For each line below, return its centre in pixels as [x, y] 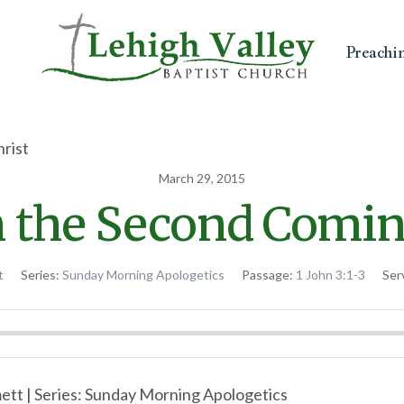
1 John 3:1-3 [331, 274]
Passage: [267, 274]
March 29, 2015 [202, 178]
